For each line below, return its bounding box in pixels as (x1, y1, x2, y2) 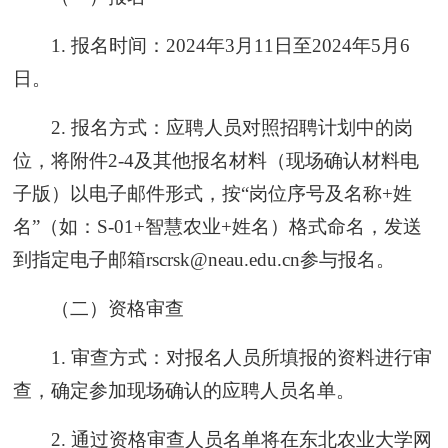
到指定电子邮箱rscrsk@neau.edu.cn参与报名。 (13, 248, 396, 270)
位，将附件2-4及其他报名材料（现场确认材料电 (13, 149, 420, 171)
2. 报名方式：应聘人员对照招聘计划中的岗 (50, 116, 413, 138)
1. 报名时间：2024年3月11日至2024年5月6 (50, 34, 410, 56)
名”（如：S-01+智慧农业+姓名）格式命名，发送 (13, 215, 423, 237)
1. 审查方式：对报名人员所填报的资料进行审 (50, 346, 432, 368)
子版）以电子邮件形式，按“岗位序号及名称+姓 (13, 182, 413, 204)
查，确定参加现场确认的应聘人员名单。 (13, 379, 356, 401)
